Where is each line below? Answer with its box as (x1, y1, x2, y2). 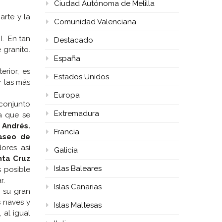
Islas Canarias (54, 182, 102, 191)
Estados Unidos (54, 72, 109, 81)
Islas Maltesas (54, 201, 102, 210)
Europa (54, 91, 80, 100)
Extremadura (54, 109, 99, 118)
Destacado (54, 36, 93, 45)
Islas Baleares (54, 164, 102, 173)
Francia (54, 127, 79, 136)
